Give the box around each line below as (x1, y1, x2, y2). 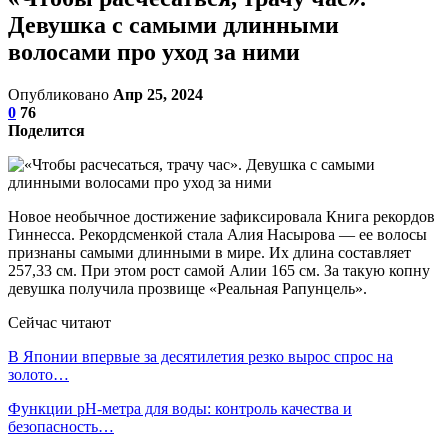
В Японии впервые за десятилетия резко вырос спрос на (8, 347, 393, 365)
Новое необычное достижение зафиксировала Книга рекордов (8, 207, 435, 225)
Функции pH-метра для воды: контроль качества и (8, 399, 352, 417)
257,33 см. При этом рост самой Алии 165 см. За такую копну (8, 261, 430, 279)
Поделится (8, 121, 85, 139)
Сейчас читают (8, 313, 111, 331)
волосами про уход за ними (8, 38, 300, 65)
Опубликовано (8, 85, 113, 103)
